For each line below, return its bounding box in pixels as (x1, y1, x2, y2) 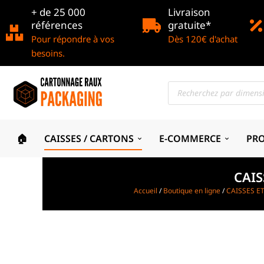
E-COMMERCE (159, 131, 221, 145)
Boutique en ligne (163, 186, 220, 196)
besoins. (31, 47, 65, 59)
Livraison (167, 5, 210, 19)
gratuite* (167, 18, 211, 32)
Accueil (133, 186, 157, 196)
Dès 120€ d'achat (167, 33, 237, 45)
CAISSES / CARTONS (44, 131, 134, 145)
